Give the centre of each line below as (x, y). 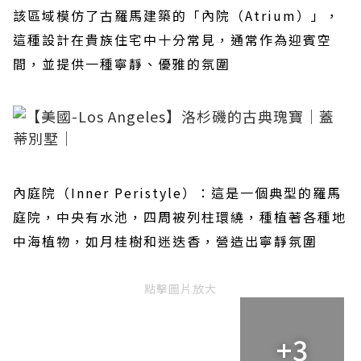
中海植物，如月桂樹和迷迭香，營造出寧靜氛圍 (165, 241)
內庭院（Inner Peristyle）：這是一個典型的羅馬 (177, 193)
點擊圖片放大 (180, 288)
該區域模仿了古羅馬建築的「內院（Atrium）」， (176, 15)
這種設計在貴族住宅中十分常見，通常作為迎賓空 (172, 39)
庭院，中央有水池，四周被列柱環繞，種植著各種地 (180, 217)
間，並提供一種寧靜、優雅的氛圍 (122, 64)
